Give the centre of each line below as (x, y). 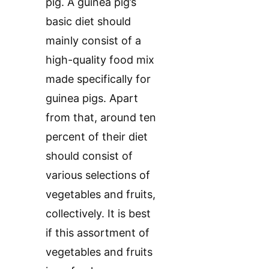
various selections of (98, 175)
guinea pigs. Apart (92, 98)
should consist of (89, 156)
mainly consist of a (93, 41)
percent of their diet (97, 137)
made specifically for (98, 79)
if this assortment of (98, 233)
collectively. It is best (98, 214)
